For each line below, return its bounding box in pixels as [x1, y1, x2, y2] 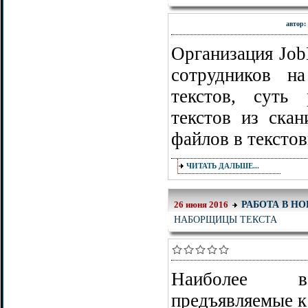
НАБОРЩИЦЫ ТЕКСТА [174, 212, 277, 225]
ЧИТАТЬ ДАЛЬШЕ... [186, 162, 259, 170]
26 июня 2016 [174, 200, 228, 210]
